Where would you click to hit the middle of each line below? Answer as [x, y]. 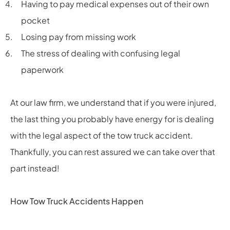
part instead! [35, 168]
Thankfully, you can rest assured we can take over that [113, 151]
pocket [35, 20]
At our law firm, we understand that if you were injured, [113, 102]
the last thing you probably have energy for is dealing [112, 119]
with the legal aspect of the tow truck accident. [102, 135]
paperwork [42, 69]
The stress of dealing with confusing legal [100, 53]
